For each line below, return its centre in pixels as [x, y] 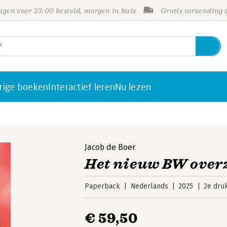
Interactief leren [82, 87]
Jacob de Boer [110, 147]
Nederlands [149, 186]
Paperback [103, 186]
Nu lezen [133, 87]
